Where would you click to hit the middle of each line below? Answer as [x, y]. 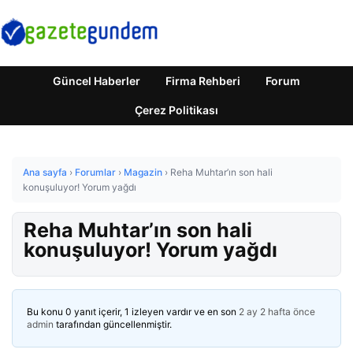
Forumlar [95, 172]
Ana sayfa [45, 172]
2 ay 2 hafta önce [277, 312]
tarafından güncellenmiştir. [113, 324]
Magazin [143, 172]
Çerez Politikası [176, 110]
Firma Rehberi [203, 81]
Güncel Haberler [97, 81]
